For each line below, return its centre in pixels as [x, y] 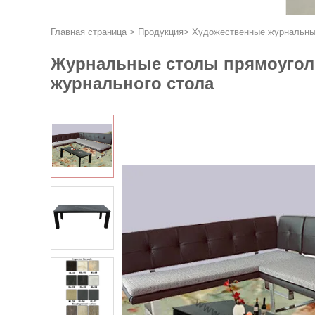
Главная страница [89, 32]
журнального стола [132, 83]
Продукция [161, 32]
